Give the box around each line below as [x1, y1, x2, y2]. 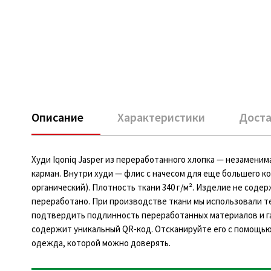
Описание [31, 109, 83, 125]
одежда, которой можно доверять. [31, 237, 171, 249]
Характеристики [117, 109, 205, 125]
